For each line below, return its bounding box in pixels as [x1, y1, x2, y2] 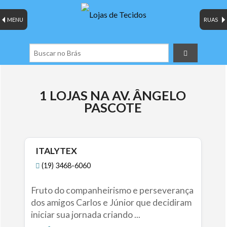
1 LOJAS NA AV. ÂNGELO [40, 88, 186, 103]
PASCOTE [84, 100, 142, 116]
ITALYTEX [35, 145, 78, 157]
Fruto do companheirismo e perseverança [30, 185, 194, 196]
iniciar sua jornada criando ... [30, 209, 140, 220]
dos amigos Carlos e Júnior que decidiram [30, 197, 192, 208]
